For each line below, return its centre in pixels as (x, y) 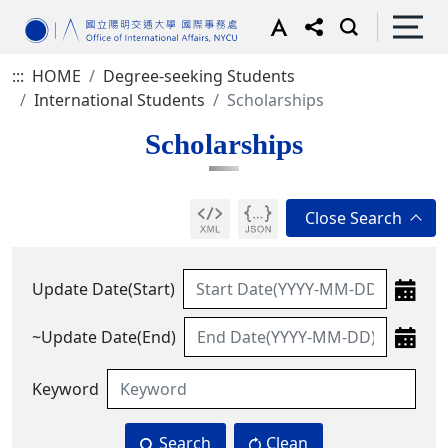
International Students (119, 100)
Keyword (65, 389)
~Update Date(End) (104, 337)
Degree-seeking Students (199, 76)
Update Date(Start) (103, 289)
